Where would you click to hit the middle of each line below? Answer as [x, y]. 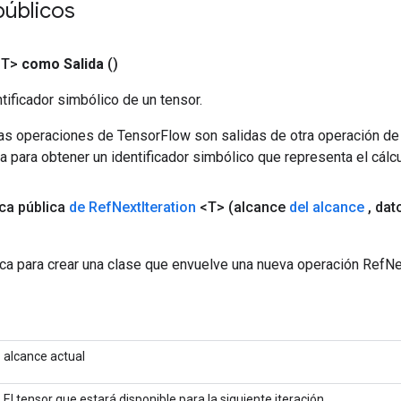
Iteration [169, 207]
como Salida [63, 64]
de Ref [90, 207]
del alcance [327, 207]
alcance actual [44, 356]
